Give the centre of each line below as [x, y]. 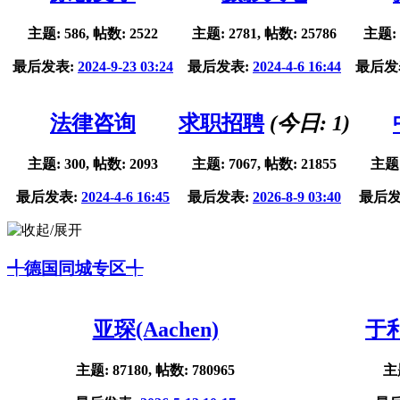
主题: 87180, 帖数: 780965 [155, 370]
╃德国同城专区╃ [75, 268]
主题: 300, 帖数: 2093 [93, 164]
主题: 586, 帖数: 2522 [93, 34]
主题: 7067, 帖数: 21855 [264, 164]
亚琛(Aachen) [155, 329]
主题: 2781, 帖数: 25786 [264, 34]
